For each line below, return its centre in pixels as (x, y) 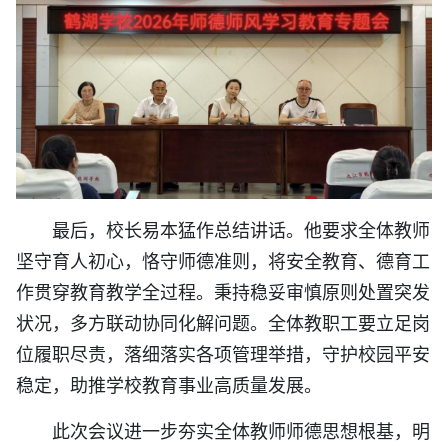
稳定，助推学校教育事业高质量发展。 (169, 383)
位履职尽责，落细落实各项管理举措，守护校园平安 (223, 352)
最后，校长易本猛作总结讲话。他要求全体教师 (241, 228)
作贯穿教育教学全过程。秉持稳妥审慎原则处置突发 (223, 290)
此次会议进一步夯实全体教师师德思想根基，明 (241, 429)
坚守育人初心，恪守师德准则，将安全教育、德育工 (223, 259)
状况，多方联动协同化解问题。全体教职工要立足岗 (223, 321)
